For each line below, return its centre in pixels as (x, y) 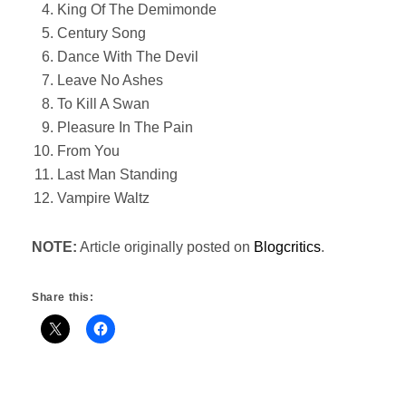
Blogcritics (287, 247)
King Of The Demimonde (137, 10)
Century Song (101, 33)
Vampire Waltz (103, 198)
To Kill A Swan (103, 104)
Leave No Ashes (110, 80)
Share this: (63, 297)
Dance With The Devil (128, 57)
